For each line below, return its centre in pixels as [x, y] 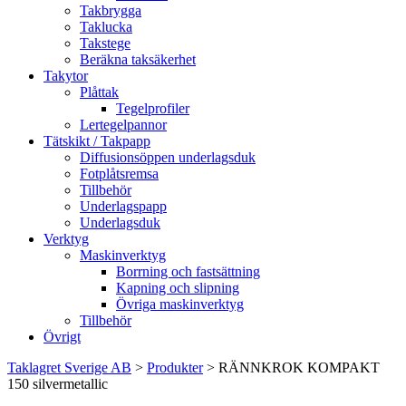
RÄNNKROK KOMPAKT [299, 367]
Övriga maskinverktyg [180, 304]
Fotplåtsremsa [119, 174]
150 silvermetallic [58, 384]
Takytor [66, 76]
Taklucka [106, 27]
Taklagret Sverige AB [69, 367]
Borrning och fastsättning [188, 271]
